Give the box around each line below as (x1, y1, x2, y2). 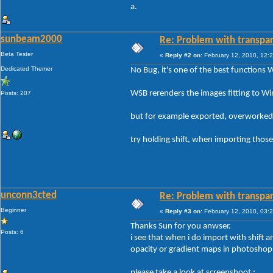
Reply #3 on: (165, 207, 202, 214)
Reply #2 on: (165, 51, 202, 58)
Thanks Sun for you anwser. (130, 221, 231, 231)
